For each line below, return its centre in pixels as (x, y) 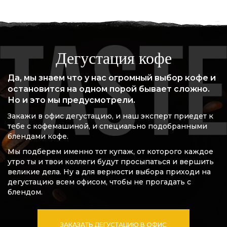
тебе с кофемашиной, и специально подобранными (107, 126)
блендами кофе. (38, 136)
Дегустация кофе (113, 58)
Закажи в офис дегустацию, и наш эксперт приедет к (110, 116)
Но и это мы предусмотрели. (71, 100)
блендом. (25, 192)
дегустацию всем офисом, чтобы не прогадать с (99, 182)
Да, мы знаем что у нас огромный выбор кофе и (112, 78)
